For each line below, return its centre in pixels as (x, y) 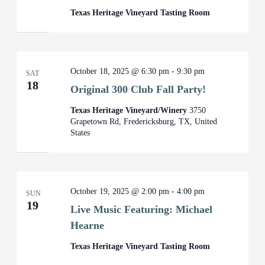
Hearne (88, 225)
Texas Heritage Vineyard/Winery (130, 110)
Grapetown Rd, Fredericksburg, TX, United (144, 122)
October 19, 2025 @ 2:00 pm (120, 191)
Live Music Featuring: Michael (142, 209)
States (80, 133)
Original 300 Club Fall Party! (138, 89)
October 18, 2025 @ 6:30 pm (120, 71)
